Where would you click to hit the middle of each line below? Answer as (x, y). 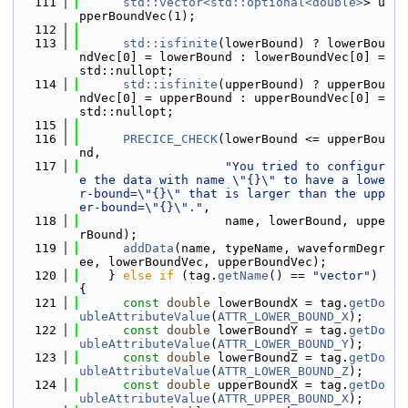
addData (148, 248)
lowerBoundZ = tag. (280, 357)
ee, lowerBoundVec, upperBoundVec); (203, 262)
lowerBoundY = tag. (280, 330)
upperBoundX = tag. (280, 385)
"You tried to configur (305, 166)
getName (243, 275)
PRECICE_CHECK (170, 139)
